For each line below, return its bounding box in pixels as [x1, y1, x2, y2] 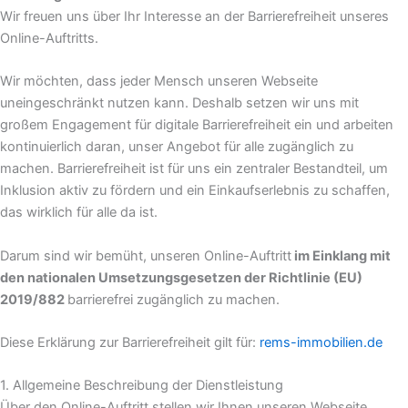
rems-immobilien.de [260, 334, 382, 352]
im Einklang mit [291, 247, 391, 264]
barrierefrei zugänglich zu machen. [67, 291, 280, 308]
